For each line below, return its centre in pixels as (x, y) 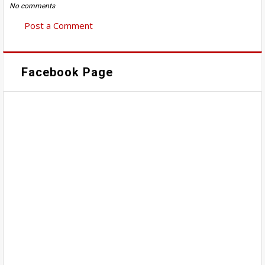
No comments (32, 6)
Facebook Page (67, 72)
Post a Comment (59, 25)
